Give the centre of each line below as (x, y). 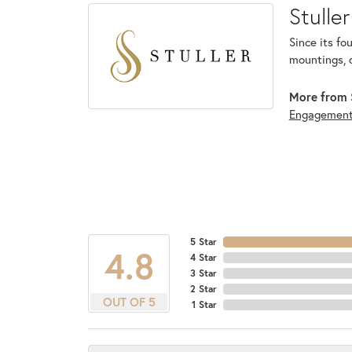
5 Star (203, 242)
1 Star (204, 305)
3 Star (203, 273)
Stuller (319, 16)
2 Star (203, 289)
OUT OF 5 (129, 302)
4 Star (203, 258)
